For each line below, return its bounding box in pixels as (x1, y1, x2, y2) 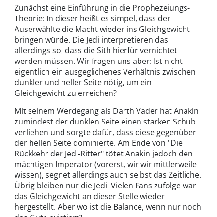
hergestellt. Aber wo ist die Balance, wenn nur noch (15, 201, 201, 213)
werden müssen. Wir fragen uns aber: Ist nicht (15, 56, 183, 67)
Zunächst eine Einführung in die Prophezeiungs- (15, 2, 190, 14)
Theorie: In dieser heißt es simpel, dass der (15, 13, 170, 24)
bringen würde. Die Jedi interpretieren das (15, 34, 168, 46)
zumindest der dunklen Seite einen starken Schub (15, 116, 196, 127)
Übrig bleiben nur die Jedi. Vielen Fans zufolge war (15, 180, 196, 191)
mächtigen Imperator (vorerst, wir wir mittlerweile (15, 159, 197, 170)
